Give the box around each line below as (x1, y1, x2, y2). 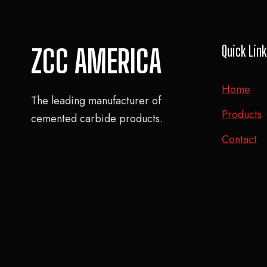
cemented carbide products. (31, 110, 163, 126)
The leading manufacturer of (31, 92, 161, 108)
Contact (222, 131, 257, 147)
